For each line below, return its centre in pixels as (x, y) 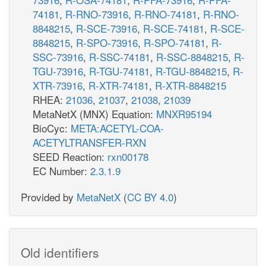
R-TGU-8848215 (191, 71)
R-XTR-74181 (119, 85)
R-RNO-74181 (166, 14)
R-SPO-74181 (175, 42)
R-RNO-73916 (97, 14)
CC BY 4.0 (150, 197)
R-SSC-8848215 (192, 56)
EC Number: (61, 170)
